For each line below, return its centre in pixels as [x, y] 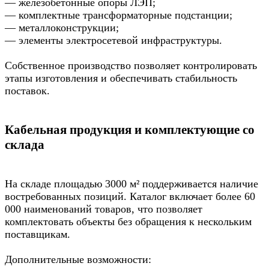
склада [25, 145]
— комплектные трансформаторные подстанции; [119, 15]
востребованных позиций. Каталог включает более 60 [130, 197]
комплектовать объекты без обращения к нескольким [128, 222]
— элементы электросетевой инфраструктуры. [113, 41]
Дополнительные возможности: [78, 260]
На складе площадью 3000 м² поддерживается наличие [131, 184]
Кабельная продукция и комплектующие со [130, 130]
